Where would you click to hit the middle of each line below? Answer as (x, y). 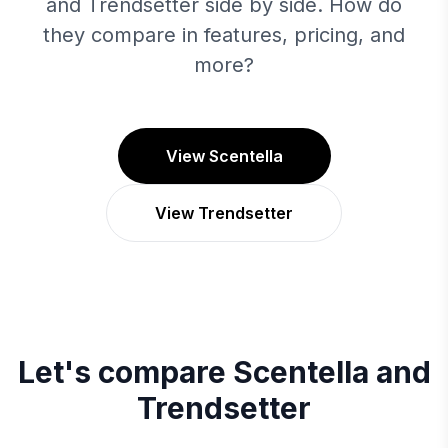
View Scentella (224, 156)
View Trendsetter (224, 213)
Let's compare (125, 372)
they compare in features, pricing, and (224, 35)
